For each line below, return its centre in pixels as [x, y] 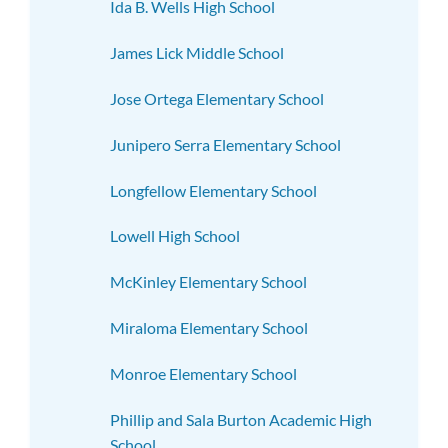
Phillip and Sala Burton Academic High [241, 419]
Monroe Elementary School [203, 373]
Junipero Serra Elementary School [225, 144]
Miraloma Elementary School [209, 327]
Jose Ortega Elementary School [217, 99]
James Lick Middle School [197, 53]
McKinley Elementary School [208, 282]
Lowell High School [175, 236]
